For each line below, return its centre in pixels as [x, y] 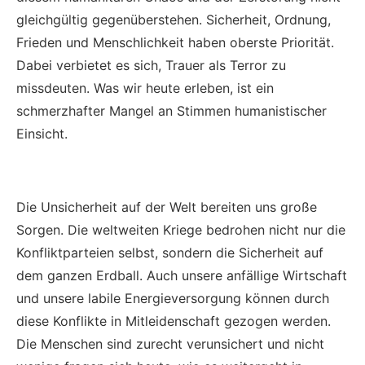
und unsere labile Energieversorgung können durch [173, 298]
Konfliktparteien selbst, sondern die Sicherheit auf [170, 252]
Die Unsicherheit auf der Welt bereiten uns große [167, 207]
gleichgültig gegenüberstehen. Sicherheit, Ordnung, [174, 19]
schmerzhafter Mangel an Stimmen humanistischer [172, 110]
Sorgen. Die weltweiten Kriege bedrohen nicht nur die [181, 229]
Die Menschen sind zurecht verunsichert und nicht [170, 343]
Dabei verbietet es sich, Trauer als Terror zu [151, 65]
